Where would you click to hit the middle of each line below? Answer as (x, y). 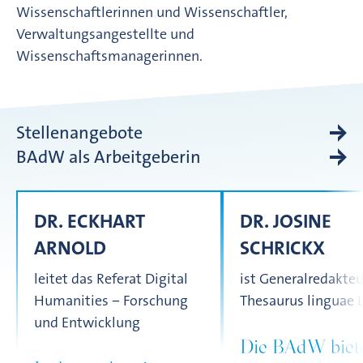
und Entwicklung (87, 322)
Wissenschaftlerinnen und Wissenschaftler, (152, 12)
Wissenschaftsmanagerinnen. (109, 56)
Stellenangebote (79, 132)
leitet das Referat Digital (111, 279)
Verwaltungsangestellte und (105, 34)
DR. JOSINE (286, 221)
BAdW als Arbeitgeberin (109, 157)
